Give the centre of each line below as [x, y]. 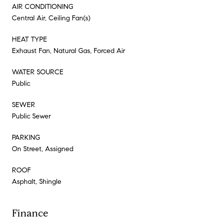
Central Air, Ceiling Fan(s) [51, 18]
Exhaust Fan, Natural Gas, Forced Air [69, 51]
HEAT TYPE [29, 39]
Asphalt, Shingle [37, 181]
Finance [30, 213]
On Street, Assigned [43, 149]
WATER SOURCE [38, 72]
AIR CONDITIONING [43, 6]
